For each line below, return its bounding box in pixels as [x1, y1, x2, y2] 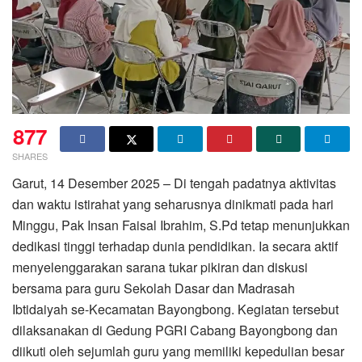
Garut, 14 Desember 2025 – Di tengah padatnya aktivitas [12, 173, 336, 192]
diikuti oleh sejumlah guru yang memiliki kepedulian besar [12, 341, 344, 360]
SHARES [12, 149, 48, 162]
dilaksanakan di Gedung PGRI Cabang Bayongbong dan [12, 320, 338, 339]
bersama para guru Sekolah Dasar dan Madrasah [12, 278, 295, 297]
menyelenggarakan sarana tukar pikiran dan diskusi [12, 257, 308, 276]
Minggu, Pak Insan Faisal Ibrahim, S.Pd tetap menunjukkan [12, 215, 350, 234]
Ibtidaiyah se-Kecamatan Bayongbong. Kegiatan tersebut [12, 299, 339, 318]
